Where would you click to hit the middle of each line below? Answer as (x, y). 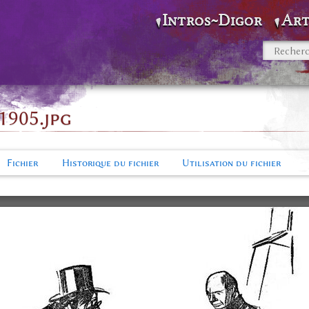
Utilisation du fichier (232, 163)
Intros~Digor (212, 20)
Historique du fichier (110, 163)
